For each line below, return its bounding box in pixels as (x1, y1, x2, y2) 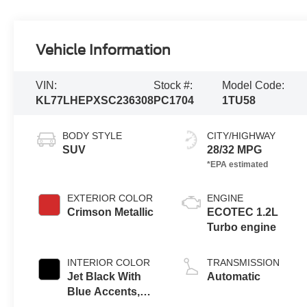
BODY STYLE (62, 130, 123, 142)
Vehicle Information (36, 42, 171, 59)
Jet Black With (67, 271, 142, 283)
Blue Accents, (67, 286, 140, 298)
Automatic (207, 271, 261, 283)
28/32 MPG (207, 144, 262, 156)
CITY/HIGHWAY (207, 130, 276, 142)
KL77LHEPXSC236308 (36, 95, 154, 107)
